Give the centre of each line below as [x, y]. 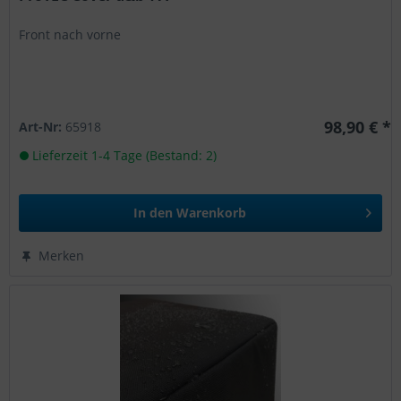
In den [154, 213]
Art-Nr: [43, 127]
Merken [62, 256]
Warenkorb [212, 213]
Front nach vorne [70, 35]
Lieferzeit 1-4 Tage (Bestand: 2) [123, 156]
